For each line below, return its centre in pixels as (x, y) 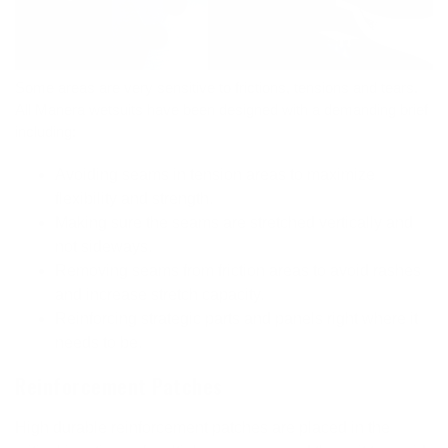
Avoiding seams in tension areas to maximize (215, 174)
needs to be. (98, 342)
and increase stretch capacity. (159, 294)
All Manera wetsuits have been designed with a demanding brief (221, 110)
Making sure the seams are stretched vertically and (234, 222)
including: (45, 132)
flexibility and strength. (134, 198)
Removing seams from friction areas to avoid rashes (238, 270)
